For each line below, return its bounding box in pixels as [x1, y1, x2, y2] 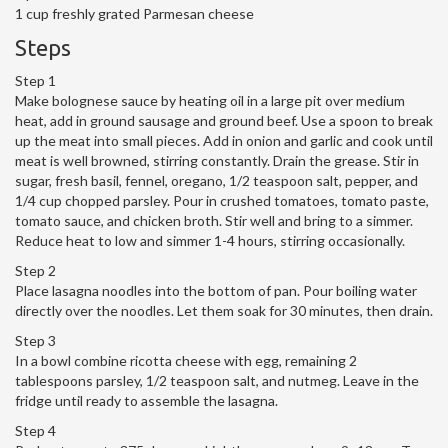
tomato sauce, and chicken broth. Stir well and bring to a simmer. [15, 212, 413, 230]
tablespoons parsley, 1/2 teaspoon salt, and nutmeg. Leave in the [15, 372, 419, 390]
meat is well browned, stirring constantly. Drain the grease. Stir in [15, 152, 419, 170]
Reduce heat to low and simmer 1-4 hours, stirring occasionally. [15, 232, 405, 250]
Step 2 [15, 262, 56, 280]
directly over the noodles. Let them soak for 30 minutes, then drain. [15, 302, 433, 320]
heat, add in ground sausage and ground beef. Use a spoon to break [15, 112, 433, 130]
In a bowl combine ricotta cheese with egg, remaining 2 [15, 352, 357, 370]
